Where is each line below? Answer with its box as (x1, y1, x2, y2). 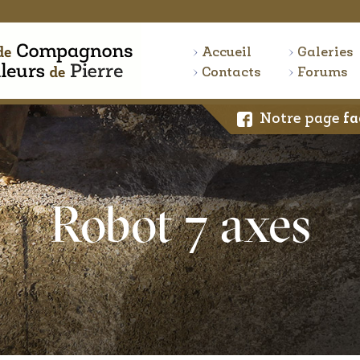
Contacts (201, 66, 261, 80)
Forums (297, 66, 349, 80)
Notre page (260, 112, 343, 127)
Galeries (297, 46, 354, 59)
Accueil (201, 46, 252, 59)
